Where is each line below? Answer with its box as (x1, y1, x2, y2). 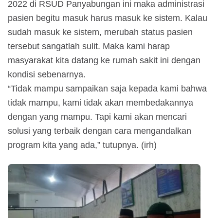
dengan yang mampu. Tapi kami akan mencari (8, 111, 187, 122)
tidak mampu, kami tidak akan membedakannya (8, 97, 193, 108)
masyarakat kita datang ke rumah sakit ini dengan (8, 55, 200, 65)
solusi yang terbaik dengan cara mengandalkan (8, 126, 191, 136)
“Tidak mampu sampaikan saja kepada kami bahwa (8, 83, 207, 93)
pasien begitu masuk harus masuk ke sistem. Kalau (8, 13, 207, 23)
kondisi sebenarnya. (8, 69, 86, 79)
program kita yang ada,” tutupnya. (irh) (8, 140, 157, 150)
